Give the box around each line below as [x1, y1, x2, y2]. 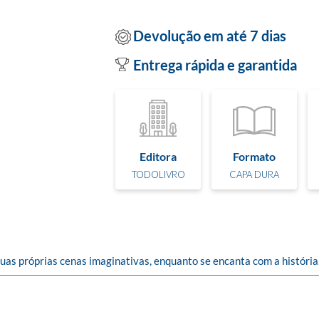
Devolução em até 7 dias [133, 26, 286, 44]
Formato [233, 149, 276, 163]
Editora [140, 149, 177, 163]
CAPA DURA [229, 168, 279, 180]
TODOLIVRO [131, 168, 185, 180]
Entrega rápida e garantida [133, 56, 297, 73]
